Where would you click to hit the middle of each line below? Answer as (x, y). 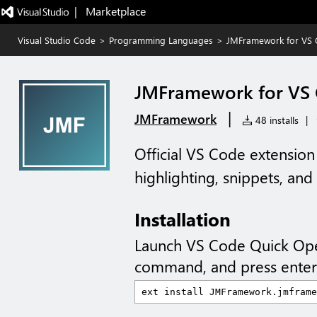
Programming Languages (161, 40)
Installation (183, 219)
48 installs (276, 120)
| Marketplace (110, 11)
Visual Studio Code (57, 40)
